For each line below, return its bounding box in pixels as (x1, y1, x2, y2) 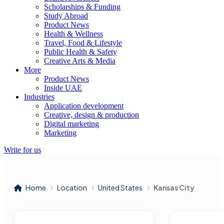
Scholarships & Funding (44, 2, 120, 11)
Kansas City (153, 183, 194, 192)
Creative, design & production (44, 110, 139, 119)
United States (98, 183, 142, 192)
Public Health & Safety (44, 47, 117, 56)
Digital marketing (44, 119, 99, 128)
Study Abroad (44, 11, 88, 20)
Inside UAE (44, 83, 82, 92)
